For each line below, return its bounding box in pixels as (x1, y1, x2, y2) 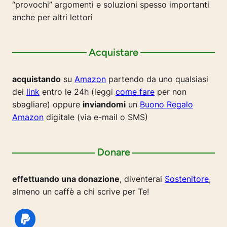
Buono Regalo (140, 99, 193, 109)
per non (155, 86, 186, 97)
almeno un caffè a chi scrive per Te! (12, 186, 149, 197)
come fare (116, 86, 155, 97)
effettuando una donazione (12, 174, 120, 184)
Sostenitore (165, 174, 209, 184)
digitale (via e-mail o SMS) (44, 111, 148, 122)
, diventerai (120, 174, 165, 184)
